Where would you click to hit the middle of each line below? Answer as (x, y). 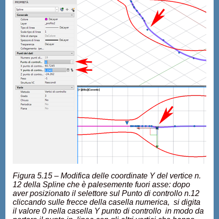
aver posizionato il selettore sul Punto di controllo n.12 (106, 193)
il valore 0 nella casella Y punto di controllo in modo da (109, 211)
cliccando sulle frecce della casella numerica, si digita (108, 202)
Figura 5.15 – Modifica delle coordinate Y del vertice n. (107, 176)
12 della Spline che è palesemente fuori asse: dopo (102, 185)
